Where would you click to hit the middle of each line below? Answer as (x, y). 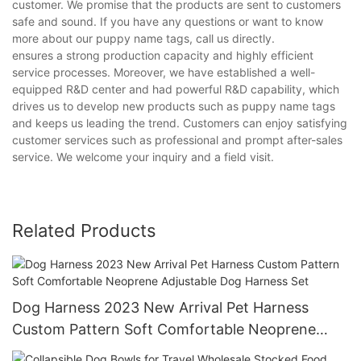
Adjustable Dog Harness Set (107, 351)
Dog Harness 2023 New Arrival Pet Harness (160, 307)
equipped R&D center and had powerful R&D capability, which (176, 89)
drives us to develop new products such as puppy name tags (174, 106)
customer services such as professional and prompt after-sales (177, 140)
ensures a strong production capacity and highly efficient (163, 56)
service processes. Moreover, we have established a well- (164, 73)
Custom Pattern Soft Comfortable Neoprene (164, 329)
